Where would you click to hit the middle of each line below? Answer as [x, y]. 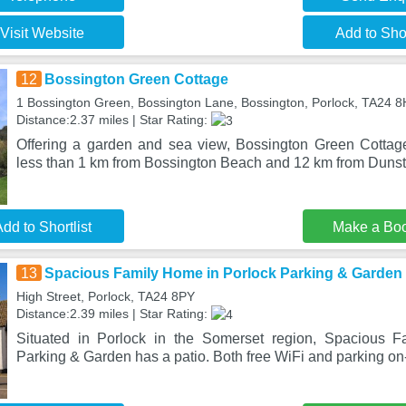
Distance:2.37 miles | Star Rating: [113, 120]
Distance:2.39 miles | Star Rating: [113, 314]
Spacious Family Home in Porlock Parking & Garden [223, 273]
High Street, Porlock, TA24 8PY [105, 296]
